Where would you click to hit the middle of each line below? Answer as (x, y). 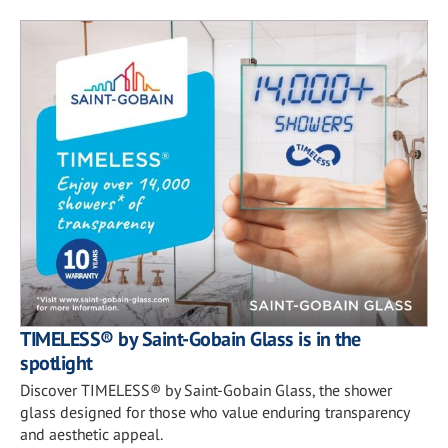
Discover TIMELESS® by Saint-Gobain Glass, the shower (206, 389)
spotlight (56, 362)
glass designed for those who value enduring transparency (214, 411)
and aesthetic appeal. (91, 433)
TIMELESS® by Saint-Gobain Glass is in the (190, 338)
